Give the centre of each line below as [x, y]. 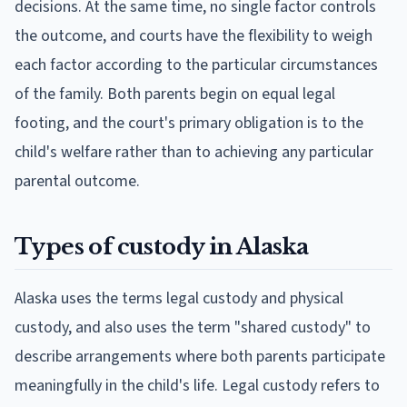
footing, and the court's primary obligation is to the [189, 123]
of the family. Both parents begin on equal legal [175, 94]
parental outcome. [77, 181]
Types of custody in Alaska [162, 246]
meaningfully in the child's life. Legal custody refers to [197, 385]
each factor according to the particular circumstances [196, 65]
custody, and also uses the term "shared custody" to [193, 327]
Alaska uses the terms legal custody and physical [179, 298]
